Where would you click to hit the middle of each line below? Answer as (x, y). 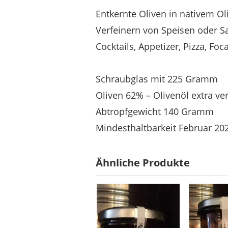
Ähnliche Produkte (143, 162)
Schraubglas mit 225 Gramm (157, 79)
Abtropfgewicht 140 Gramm (155, 112)
